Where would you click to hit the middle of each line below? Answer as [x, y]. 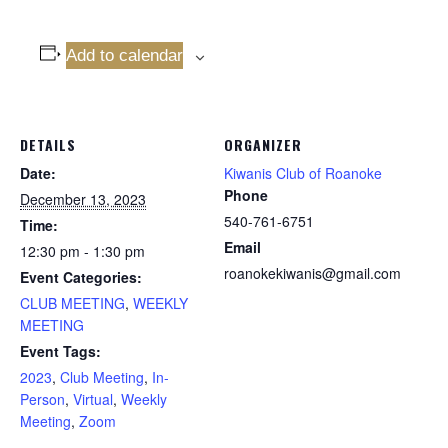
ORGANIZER [263, 145]
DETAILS [48, 145]
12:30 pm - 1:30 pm [82, 251]
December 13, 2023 [83, 199]
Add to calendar [124, 56]
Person [42, 399]
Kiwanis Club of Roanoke [303, 173]
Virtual [93, 399]
